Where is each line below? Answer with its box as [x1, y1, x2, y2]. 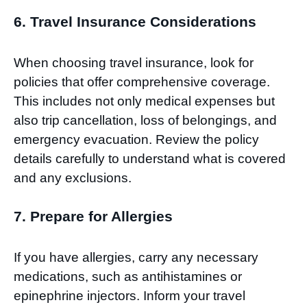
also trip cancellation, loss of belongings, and [14, 112, 277, 127]
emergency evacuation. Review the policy [14, 132, 259, 147]
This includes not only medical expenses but [14, 93, 275, 108]
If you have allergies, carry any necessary [14, 250, 258, 265]
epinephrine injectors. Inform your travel [14, 288, 245, 304]
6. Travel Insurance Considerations [14, 13, 256, 29]
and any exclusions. [14, 170, 132, 185]
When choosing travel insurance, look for [14, 55, 254, 70]
